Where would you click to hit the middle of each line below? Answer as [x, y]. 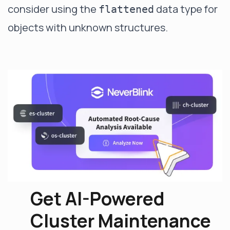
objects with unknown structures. [88, 27]
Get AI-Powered [97, 199]
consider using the [53, 9]
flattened [126, 9]
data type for [186, 9]
